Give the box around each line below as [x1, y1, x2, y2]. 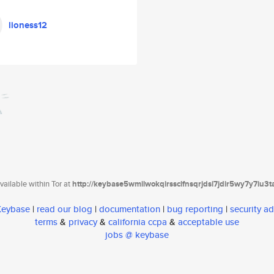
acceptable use [178, 215, 239, 229]
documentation [99, 202, 160, 216]
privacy [68, 215, 97, 229]
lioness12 [9, 18, 47, 32]
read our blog [37, 202, 92, 216]
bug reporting [167, 202, 223, 216]
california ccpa [108, 215, 167, 229]
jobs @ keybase [105, 228, 169, 242]
